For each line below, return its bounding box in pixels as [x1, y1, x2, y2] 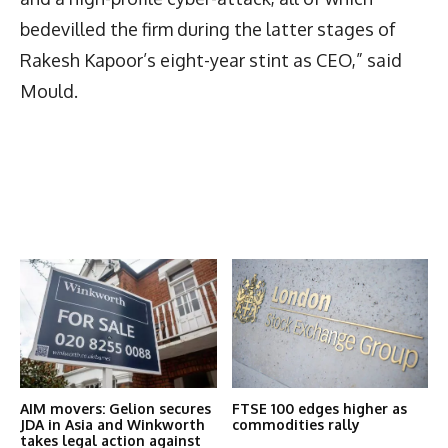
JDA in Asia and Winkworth [20, 416, 205, 434]
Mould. [20, 79, 78, 102]
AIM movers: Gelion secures [20, 400, 211, 418]
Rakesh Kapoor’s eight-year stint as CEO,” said [20, 48, 402, 71]
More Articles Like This [20, 221, 242, 249]
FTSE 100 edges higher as [231, 400, 407, 418]
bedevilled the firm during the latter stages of [20, 17, 396, 40]
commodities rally [231, 416, 360, 434]
